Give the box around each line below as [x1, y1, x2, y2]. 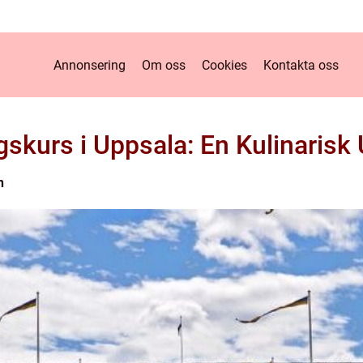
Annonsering [53, 57, 126, 73]
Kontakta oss [263, 57, 339, 73]
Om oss [142, 57, 186, 73]
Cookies [202, 57, 247, 73]
